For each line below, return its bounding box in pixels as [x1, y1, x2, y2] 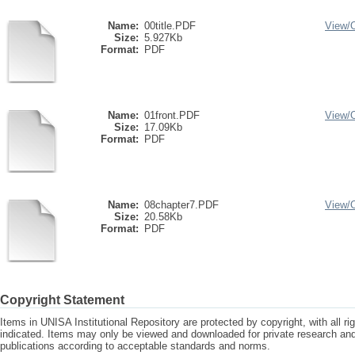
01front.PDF [144, 109, 200, 121]
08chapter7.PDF [144, 199, 219, 211]
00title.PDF [144, 20, 196, 32]
